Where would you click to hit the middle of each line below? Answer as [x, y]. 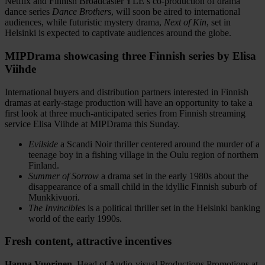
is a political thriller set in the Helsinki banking [173, 208]
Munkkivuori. [54, 197]
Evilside [43, 144]
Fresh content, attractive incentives [88, 241]
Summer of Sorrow [64, 176]
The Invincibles [57, 208]
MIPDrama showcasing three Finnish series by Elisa [130, 56]
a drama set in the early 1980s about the [174, 176]
